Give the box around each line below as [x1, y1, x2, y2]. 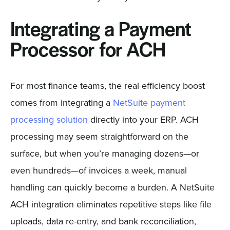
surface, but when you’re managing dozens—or [10, 147, 199, 160]
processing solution [10, 113, 88, 126]
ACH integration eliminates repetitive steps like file [10, 198, 212, 211]
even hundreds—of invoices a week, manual [10, 164, 187, 177]
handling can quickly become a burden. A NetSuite [10, 181, 215, 194]
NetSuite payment [112, 96, 185, 109]
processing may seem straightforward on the [10, 130, 188, 143]
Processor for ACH [10, 41, 166, 62]
